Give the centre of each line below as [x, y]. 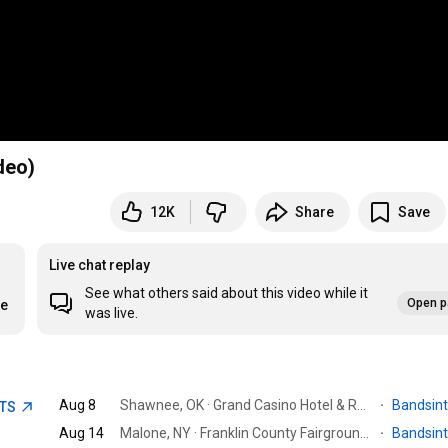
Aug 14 [82, 433]
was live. [112, 313]
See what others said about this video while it [227, 293]
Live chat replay [100, 265]
